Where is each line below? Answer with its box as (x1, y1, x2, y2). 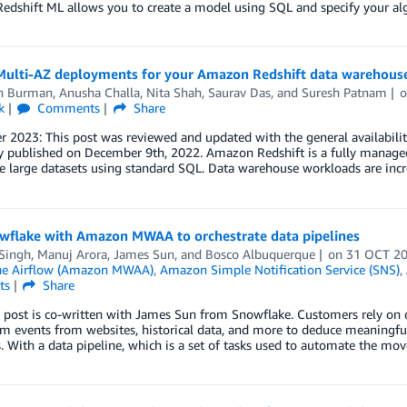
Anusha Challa (58, 84, 140, 101)
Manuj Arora (36, 245, 107, 262)
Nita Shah (145, 84, 202, 101)
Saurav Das (207, 84, 271, 101)
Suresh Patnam (301, 84, 387, 101)
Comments (34, 100, 101, 116)
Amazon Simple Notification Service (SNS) (159, 261, 400, 277)
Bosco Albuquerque (204, 245, 315, 262)
